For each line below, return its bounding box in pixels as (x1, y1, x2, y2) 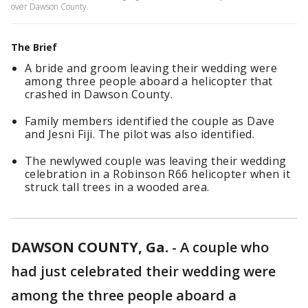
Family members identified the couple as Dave (25, 113, 275, 129)
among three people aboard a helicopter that (25, 74, 273, 89)
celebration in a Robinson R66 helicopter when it (25, 166, 291, 181)
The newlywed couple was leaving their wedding (25, 153, 287, 168)
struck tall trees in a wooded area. (25, 179, 210, 195)
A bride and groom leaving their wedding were (25, 60, 278, 76)
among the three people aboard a (11, 286, 236, 305)
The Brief (11, 41, 57, 54)
